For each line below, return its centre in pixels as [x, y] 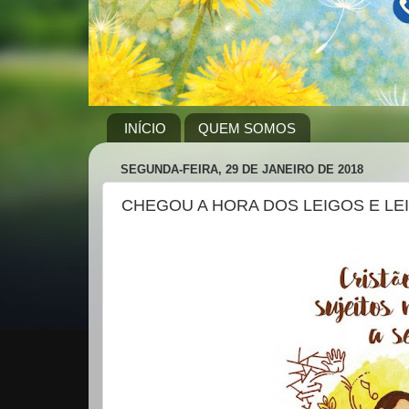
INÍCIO [145, 128]
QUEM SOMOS [246, 128]
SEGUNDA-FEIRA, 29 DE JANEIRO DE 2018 [242, 169]
